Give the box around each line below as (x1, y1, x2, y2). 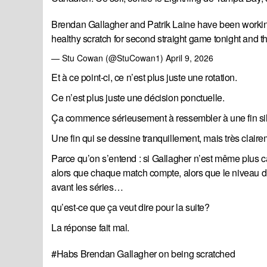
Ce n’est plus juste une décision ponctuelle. (51, 91, 225, 105)
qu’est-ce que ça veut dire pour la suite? (51, 200, 210, 215)
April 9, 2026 (166, 52, 213, 64)
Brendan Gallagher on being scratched (78, 247, 235, 261)
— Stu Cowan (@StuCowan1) (51, 52, 166, 64)
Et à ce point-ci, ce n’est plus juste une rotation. (51, 70, 237, 85)
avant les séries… (51, 180, 123, 194)
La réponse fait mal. (51, 221, 129, 235)
